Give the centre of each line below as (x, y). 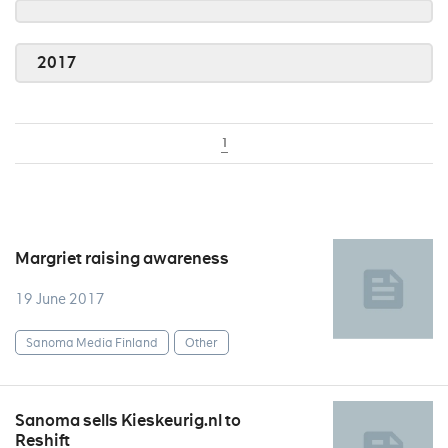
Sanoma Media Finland (92, 342)
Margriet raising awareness (122, 258)
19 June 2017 (60, 299)
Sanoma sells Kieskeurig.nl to (128, 420)
